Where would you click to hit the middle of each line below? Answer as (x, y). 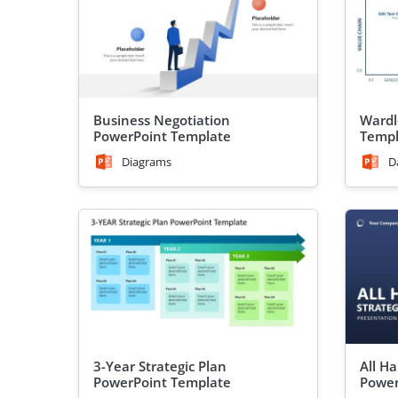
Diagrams (147, 161)
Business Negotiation (162, 119)
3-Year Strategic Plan (160, 366)
